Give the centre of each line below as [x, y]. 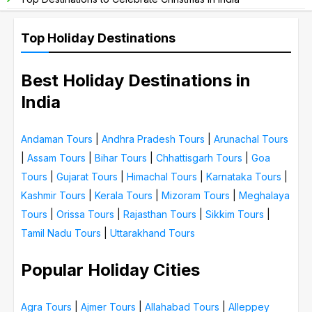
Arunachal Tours [251, 139]
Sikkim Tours [235, 214]
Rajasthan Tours [160, 214]
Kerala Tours [124, 195]
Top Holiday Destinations [98, 38]
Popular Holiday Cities [110, 270]
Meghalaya [264, 195]
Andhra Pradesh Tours [153, 139]
